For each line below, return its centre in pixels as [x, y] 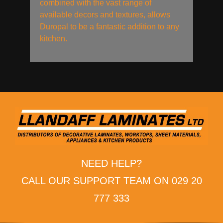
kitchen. [54, 39]
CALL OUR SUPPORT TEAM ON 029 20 [111, 180]
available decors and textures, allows [105, 15]
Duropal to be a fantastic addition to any [110, 27]
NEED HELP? [111, 163]
